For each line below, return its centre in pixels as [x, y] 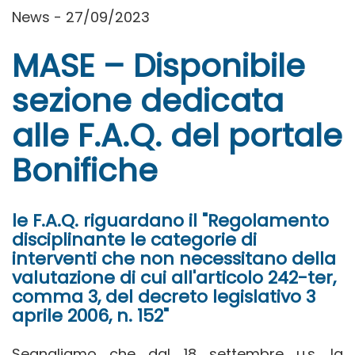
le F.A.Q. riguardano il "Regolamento [170, 221]
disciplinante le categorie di [134, 240]
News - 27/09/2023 [81, 17]
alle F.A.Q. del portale [177, 136]
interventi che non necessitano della [174, 259]
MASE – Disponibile [158, 66]
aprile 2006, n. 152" [90, 316]
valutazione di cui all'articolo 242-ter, [174, 278]
